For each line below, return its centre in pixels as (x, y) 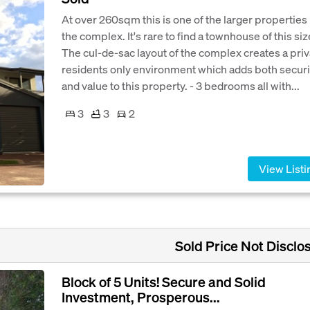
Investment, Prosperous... (141, 297)
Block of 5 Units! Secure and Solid (164, 282)
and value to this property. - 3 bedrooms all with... (181, 85)
